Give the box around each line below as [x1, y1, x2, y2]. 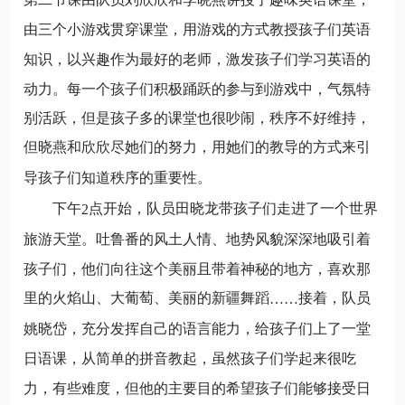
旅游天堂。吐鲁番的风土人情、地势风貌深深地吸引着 [24, 231, 372, 247]
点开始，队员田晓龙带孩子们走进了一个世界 [89, 200, 379, 216]
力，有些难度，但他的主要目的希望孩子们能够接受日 [24, 380, 372, 396]
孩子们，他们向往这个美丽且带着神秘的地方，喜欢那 [24, 260, 372, 277]
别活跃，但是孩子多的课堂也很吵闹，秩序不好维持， [24, 110, 372, 127]
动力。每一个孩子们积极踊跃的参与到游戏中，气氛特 [24, 80, 372, 97]
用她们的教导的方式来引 [212, 139, 372, 155]
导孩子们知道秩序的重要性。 [24, 169, 212, 185]
